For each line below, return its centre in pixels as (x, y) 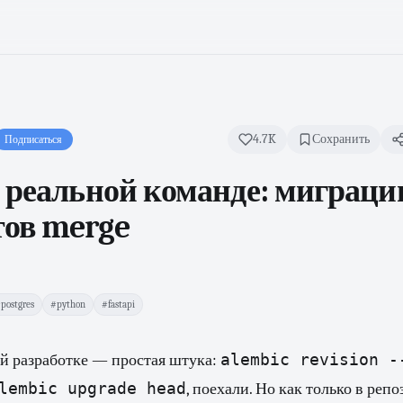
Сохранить (341, 139)
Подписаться (33, 139)
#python (68, 304)
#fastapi (118, 304)
